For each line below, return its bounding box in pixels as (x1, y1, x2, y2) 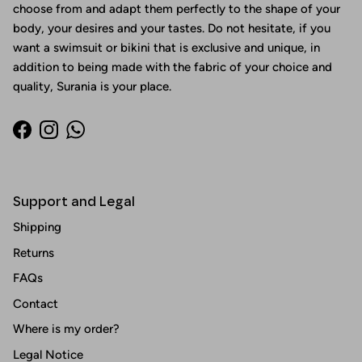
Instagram (48, 130, 103, 145)
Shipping (13, 220, 61, 235)
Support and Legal (13, 193, 135, 210)
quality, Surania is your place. (13, 79, 171, 95)
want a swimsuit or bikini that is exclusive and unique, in (13, 40, 320, 56)
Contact (13, 296, 58, 311)
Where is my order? (13, 322, 120, 337)
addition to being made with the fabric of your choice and (13, 60, 332, 75)
